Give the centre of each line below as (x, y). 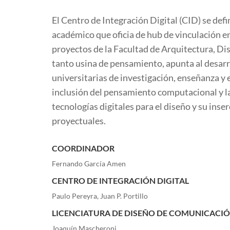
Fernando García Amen (89, 163)
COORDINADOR (83, 148)
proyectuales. (79, 121)
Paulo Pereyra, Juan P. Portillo (100, 196)
